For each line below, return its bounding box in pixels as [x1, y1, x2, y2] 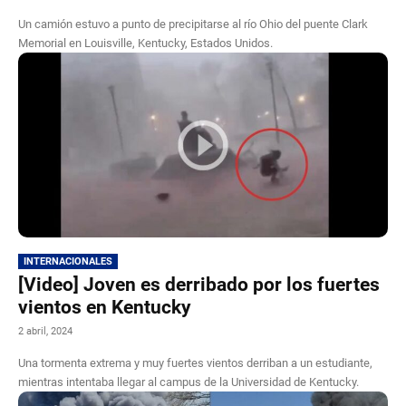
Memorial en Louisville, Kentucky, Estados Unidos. [18, 35, 273, 50]
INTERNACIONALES [24, 255, 112, 267]
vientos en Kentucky [18, 295, 191, 318]
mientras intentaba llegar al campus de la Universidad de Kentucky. [18, 374, 359, 389]
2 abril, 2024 [18, 324, 72, 337]
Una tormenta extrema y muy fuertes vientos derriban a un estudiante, [18, 355, 372, 370]
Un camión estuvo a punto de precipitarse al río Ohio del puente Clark [18, 16, 368, 31]
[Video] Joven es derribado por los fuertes [18, 273, 380, 295]
